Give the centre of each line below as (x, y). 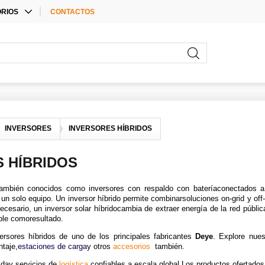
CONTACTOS (72, 12)
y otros (100, 246)
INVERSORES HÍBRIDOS (110, 128)
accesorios (132, 246)
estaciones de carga (52, 246)
